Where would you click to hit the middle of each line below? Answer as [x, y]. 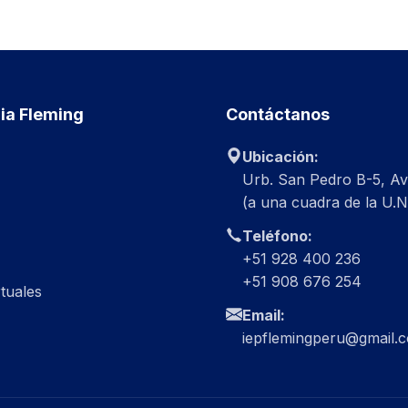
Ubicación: [280, 157]
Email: [264, 315]
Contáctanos [278, 114]
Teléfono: [277, 236]
